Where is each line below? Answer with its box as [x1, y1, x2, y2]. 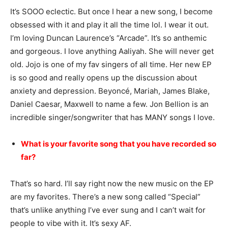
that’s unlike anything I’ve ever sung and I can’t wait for [10, 205, 206, 215]
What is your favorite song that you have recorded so [21, 139, 216, 149]
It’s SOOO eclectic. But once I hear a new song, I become [10, 7, 213, 17]
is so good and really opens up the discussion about [10, 73, 197, 83]
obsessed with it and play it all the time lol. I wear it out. [10, 20, 209, 30]
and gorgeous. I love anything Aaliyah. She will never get [10, 46, 214, 56]
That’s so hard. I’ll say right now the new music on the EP [10, 179, 214, 189]
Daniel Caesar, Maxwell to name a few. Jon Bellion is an [10, 99, 209, 109]
